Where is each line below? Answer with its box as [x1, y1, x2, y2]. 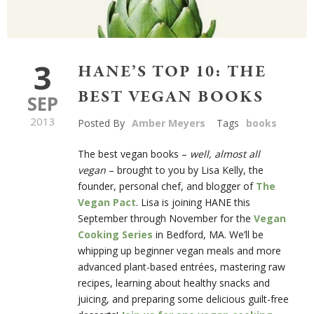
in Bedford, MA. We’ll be [156, 228, 264, 242]
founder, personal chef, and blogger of [78, 179, 256, 193]
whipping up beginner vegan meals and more [78, 244, 281, 258]
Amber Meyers [132, 116, 205, 130]
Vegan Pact [78, 196, 136, 210]
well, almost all [190, 147, 260, 161]
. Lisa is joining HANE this [136, 196, 250, 210]
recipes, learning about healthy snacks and [78, 276, 270, 290]
